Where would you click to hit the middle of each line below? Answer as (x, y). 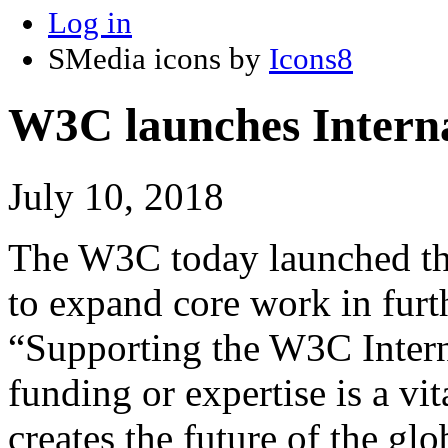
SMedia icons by (158, 58)
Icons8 (311, 58)
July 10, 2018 (116, 196)
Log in (90, 22)
